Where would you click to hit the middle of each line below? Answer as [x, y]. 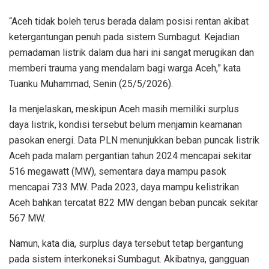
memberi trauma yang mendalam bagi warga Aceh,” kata [125, 68]
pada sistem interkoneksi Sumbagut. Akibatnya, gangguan [129, 259]
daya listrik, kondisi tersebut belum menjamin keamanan [125, 124]
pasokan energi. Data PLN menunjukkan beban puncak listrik [134, 140]
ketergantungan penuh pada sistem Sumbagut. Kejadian [124, 37]
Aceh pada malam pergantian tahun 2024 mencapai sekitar [130, 156]
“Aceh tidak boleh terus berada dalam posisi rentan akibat [129, 21]
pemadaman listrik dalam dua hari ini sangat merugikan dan [131, 52]
